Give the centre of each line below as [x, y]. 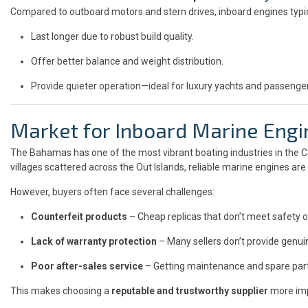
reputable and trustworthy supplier [190, 290]
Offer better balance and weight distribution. [127, 61]
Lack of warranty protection [94, 241]
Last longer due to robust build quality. [112, 36]
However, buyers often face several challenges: [112, 191]
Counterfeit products [79, 216]
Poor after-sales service [87, 266]
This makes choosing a [61, 290]
